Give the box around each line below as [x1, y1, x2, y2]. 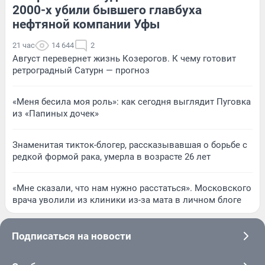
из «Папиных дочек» [12, 108, 99, 119]
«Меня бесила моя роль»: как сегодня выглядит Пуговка [12, 96, 251, 107]
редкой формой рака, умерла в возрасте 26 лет [12, 151, 211, 162]
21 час [12, 40, 35, 50]
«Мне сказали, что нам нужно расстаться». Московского [12, 182, 251, 193]
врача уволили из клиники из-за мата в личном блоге [12, 194, 241, 205]
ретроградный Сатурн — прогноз [12, 64, 150, 76]
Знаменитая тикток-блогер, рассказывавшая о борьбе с [12, 139, 247, 150]
